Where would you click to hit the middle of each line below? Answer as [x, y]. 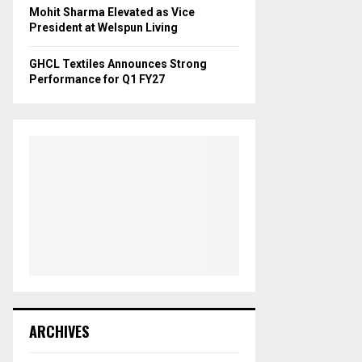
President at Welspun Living [103, 27]
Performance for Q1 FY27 [97, 79]
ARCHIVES [59, 332]
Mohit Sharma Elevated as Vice [112, 12]
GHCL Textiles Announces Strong [118, 63]
